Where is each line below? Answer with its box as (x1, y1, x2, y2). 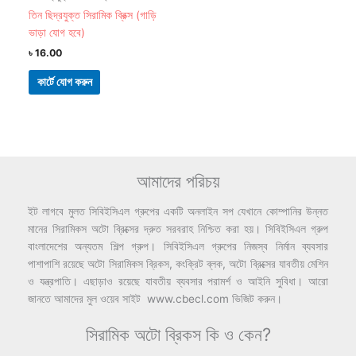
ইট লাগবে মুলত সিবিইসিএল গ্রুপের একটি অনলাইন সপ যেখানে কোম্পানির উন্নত (28, 204, 328, 218)
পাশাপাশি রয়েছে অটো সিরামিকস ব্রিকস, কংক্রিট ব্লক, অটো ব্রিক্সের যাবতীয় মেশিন (28, 257, 328, 270)
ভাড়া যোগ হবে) (29, 26, 86, 40)
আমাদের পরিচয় (136, 169, 220, 192)
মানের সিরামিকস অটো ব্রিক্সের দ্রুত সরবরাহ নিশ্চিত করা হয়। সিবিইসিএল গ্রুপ (28, 222, 328, 235)
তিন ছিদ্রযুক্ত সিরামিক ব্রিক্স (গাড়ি (29, 9, 157, 22)
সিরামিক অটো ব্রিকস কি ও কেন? (85, 323, 271, 346)
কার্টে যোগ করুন (37, 75, 92, 89)
